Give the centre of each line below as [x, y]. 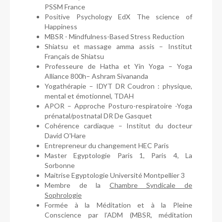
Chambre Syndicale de [151, 185]
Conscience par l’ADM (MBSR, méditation [118, 215]
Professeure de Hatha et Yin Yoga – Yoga [118, 66]
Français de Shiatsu [74, 56]
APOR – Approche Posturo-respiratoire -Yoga [118, 106]
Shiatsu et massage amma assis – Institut [118, 46]
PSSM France [65, 6]
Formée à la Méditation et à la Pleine [118, 205]
